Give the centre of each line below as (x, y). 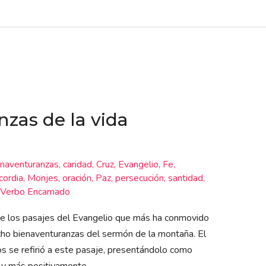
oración (77, 178)
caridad (77, 165)
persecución (139, 178)
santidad (185, 178)
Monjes (42, 178)
